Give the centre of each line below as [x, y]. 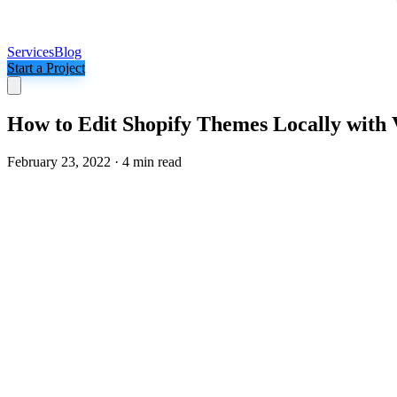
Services [31, 52]
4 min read [152, 161]
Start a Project [46, 68]
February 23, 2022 [59, 161]
